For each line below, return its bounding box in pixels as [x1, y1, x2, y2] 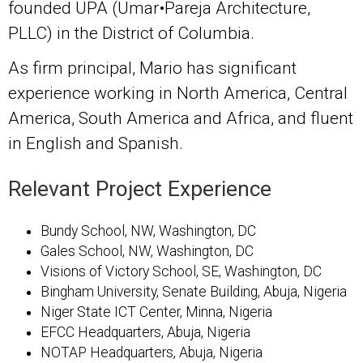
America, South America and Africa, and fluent [8, 108, 353, 128]
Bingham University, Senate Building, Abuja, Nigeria [41, 283, 347, 300]
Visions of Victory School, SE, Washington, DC [41, 263, 322, 280]
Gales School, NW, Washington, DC [41, 242, 254, 259]
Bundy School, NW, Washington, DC [41, 222, 256, 239]
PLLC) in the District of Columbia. [8, 23, 254, 43]
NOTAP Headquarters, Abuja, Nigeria [41, 344, 263, 361]
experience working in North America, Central [8, 83, 348, 103]
